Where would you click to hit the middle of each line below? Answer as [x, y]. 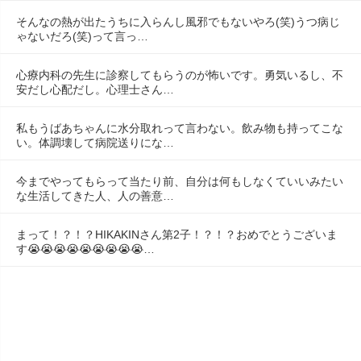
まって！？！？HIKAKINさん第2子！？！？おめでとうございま [177, 234]
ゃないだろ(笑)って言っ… [82, 36]
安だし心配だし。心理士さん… [95, 89]
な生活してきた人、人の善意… [95, 195]
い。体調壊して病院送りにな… [95, 142]
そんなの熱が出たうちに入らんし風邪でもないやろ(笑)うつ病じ [178, 21]
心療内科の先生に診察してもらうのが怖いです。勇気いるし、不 [180, 75]
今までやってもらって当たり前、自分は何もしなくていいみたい [180, 181]
